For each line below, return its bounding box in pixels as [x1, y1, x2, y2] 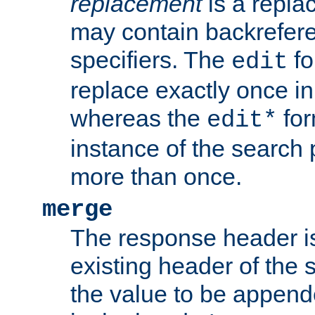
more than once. [70, 163, 242, 191]
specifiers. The [70, 46, 231, 74]
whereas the [70, 105, 207, 132]
